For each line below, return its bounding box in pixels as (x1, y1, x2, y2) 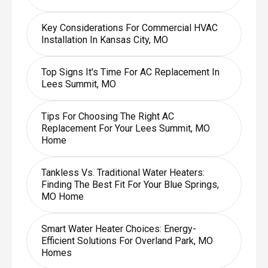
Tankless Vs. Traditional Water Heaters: (41, 166, 205, 178)
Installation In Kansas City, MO (41, 33, 168, 45)
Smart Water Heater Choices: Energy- (41, 223, 196, 234)
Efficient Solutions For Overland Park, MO (41, 234, 213, 246)
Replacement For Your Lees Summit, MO (41, 122, 210, 134)
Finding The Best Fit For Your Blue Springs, (41, 178, 219, 190)
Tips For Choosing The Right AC (41, 110, 174, 122)
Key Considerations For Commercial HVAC (41, 22, 218, 33)
